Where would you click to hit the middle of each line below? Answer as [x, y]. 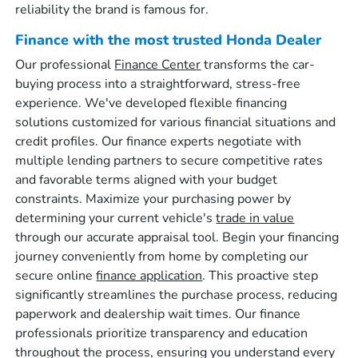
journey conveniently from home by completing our [162, 257]
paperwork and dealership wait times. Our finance [158, 314]
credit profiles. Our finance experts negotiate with [159, 141]
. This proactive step [261, 276]
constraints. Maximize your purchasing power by [153, 199]
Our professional [65, 65]
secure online [56, 276]
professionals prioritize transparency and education [162, 333]
